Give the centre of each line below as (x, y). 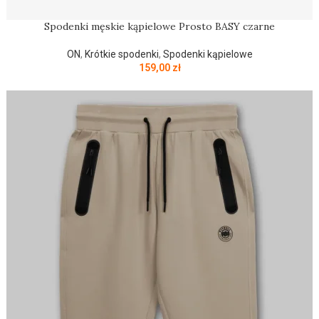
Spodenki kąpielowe (208, 54)
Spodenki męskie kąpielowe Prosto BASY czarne (159, 26)
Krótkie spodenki (121, 54)
